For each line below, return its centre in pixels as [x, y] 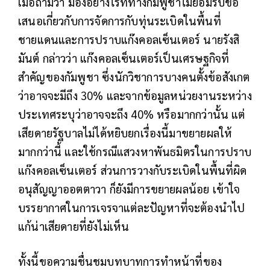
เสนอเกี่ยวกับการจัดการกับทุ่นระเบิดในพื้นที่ [120, 21]
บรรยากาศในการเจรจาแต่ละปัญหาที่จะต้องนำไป [132, 208]
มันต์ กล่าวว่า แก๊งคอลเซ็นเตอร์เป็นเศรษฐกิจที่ [124, 58]
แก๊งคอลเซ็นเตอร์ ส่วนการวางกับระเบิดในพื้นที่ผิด [133, 170]
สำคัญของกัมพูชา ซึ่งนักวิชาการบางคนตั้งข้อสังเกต [134, 77]
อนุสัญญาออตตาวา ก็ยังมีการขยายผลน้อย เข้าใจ [129, 189]
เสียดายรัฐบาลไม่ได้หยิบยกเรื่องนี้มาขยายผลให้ [125, 133]
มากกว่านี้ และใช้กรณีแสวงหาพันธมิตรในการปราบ [135, 152]
